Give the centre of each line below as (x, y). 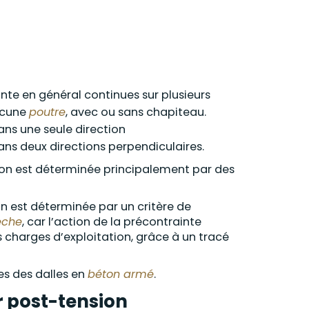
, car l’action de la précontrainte (112, 222)
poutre (47, 112)
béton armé (121, 274)
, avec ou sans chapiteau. (136, 112)
